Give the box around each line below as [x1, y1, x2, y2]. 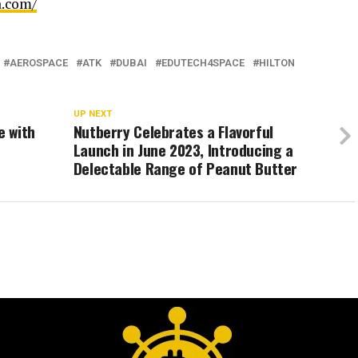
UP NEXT [73, 108, 112, 119]
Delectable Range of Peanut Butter [73, 156, 298, 180]
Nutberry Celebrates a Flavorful [73, 119, 273, 143]
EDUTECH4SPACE [161, 56, 245, 69]
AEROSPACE [10, 56, 68, 69]
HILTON [259, 56, 295, 69]
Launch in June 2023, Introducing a [73, 137, 293, 161]
